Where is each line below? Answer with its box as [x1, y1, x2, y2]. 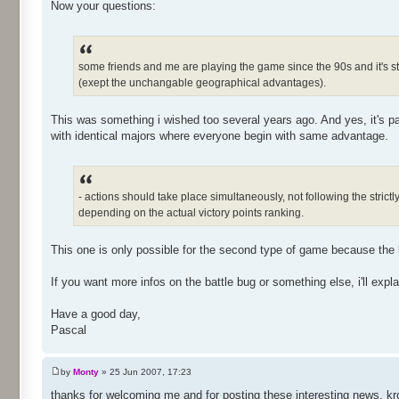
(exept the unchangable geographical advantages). [78, 76, 326, 89]
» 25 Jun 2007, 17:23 [99, 367, 191, 378]
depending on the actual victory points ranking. [78, 206, 304, 219]
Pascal [51, 322, 86, 337]
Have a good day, [51, 306, 141, 321]
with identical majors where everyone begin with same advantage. [51, 128, 388, 142]
